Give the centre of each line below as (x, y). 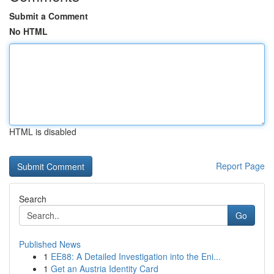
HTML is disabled (43, 131)
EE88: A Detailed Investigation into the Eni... (136, 256)
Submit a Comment (49, 16)
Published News (50, 244)
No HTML (28, 31)
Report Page (240, 166)
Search (33, 199)
